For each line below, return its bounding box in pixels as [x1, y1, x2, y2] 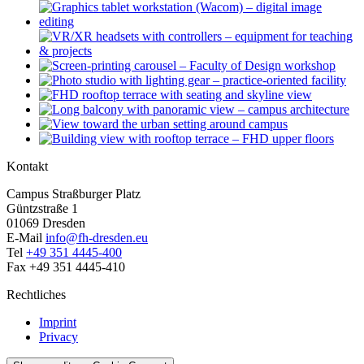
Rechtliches [6, 288, 66, 302]
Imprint [39, 315, 76, 330]
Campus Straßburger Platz [6, 187, 141, 201]
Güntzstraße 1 [6, 201, 78, 216]
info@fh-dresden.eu [45, 231, 148, 245]
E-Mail [6, 231, 45, 245]
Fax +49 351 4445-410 [6, 260, 125, 275]
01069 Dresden [6, 216, 85, 231]
